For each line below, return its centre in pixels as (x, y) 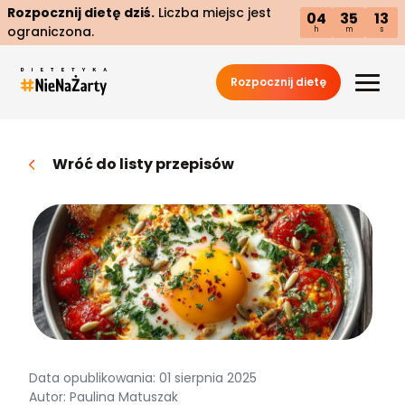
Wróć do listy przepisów (143, 164)
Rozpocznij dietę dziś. (81, 13)
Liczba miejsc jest (213, 13)
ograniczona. (51, 32)
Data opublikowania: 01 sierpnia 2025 (143, 378)
